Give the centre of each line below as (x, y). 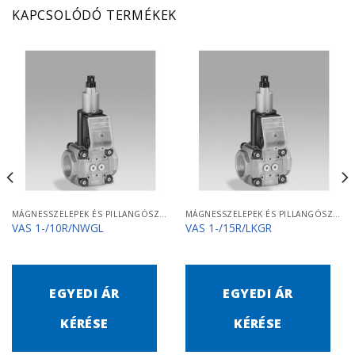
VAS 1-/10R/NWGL (57, 227)
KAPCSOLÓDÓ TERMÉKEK (95, 15)
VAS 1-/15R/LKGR (228, 227)
